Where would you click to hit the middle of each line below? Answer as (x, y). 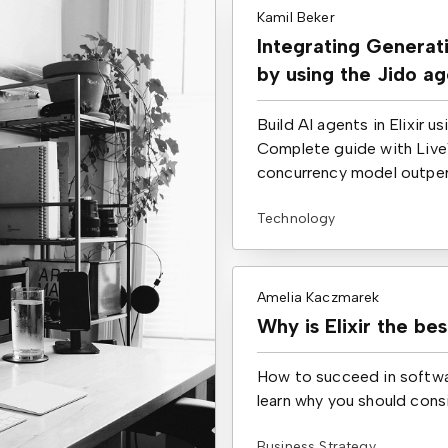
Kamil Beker (296, 17)
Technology (296, 218)
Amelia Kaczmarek (318, 297)
